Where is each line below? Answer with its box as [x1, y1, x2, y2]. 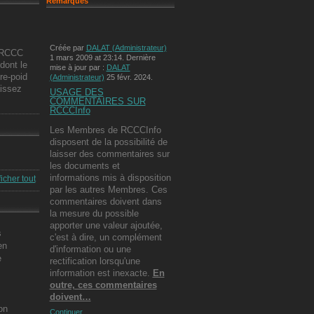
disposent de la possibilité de [49, 137, 168, 148]
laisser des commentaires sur [49, 149, 170, 160]
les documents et [49, 161, 120, 172]
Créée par [49, 43, 86, 52]
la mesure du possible [49, 208, 139, 219]
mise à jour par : [49, 62, 107, 71]
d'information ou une [49, 244, 131, 255]
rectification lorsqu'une [49, 256, 140, 267]
